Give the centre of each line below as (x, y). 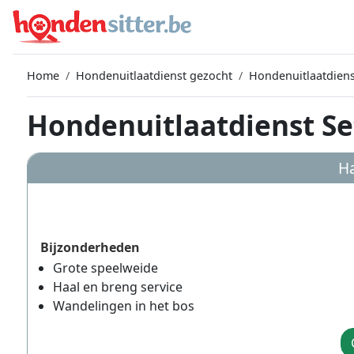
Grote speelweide (105, 268)
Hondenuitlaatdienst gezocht (154, 75)
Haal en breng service (118, 287)
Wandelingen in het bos (124, 306)
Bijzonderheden (90, 247)
